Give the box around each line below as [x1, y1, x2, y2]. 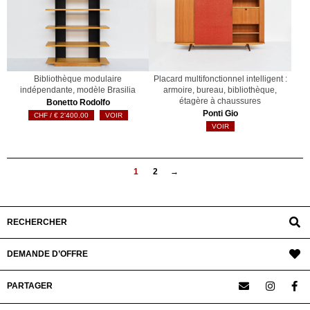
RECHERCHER [7, 217, 67, 228]
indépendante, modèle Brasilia [20, 85, 136, 95]
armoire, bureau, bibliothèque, [163, 85, 277, 95]
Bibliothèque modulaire [34, 74, 122, 84]
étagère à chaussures [179, 96, 262, 107]
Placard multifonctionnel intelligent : [153, 74, 287, 84]
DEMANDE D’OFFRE [7, 249, 88, 259]
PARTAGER [7, 281, 53, 291]
